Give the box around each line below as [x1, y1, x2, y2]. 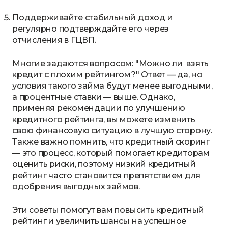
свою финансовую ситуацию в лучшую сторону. [12, 126, 212, 135]
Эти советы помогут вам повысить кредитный [12, 205, 205, 215]
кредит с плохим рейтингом [12, 70, 131, 79]
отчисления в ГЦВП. [12, 35, 96, 45]
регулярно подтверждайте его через [12, 24, 169, 34]
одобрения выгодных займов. [12, 182, 140, 191]
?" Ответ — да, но [131, 70, 203, 79]
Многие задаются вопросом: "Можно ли [12, 59, 185, 68]
